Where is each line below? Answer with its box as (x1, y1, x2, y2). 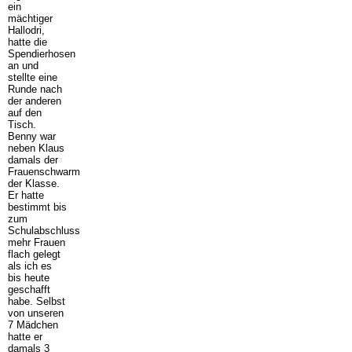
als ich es (7, 259, 52, 272)
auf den (7, 106, 42, 119)
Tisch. (7, 118, 36, 130)
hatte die (7, 35, 47, 48)
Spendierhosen (7, 47, 75, 60)
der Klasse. (7, 177, 60, 189)
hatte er (7, 330, 42, 343)
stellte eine (7, 71, 57, 83)
